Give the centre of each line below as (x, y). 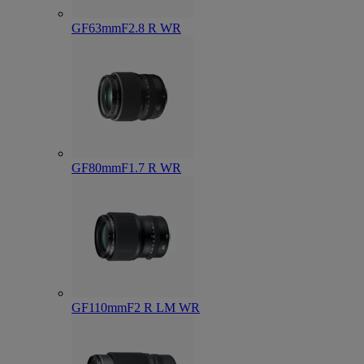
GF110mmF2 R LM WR (136, 308)
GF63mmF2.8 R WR (126, 28)
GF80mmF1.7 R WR (126, 168)
